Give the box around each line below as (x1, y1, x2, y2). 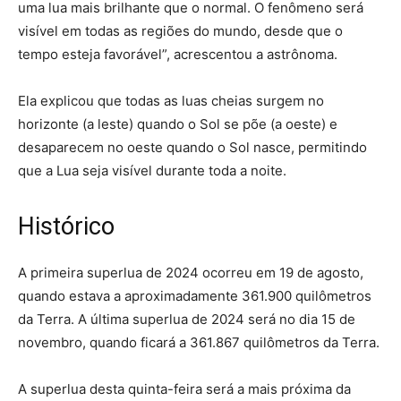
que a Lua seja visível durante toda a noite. (18, 161, 286, 179)
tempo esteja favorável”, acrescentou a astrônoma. (18, 45, 337, 63)
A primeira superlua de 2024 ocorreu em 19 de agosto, (18, 263, 363, 281)
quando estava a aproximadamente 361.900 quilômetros (18, 286, 371, 304)
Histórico (18, 211, 115, 241)
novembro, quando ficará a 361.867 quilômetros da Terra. (18, 333, 380, 351)
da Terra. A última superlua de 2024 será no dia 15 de (18, 310, 355, 328)
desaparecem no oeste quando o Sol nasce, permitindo (18, 138, 367, 156)
